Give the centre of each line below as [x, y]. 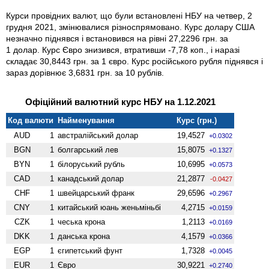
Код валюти [31, 120]
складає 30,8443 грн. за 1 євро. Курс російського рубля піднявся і [134, 61]
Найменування [86, 120]
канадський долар [91, 178]
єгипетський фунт [90, 250]
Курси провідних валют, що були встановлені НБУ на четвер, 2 [129, 15]
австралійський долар [98, 135]
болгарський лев [88, 150]
